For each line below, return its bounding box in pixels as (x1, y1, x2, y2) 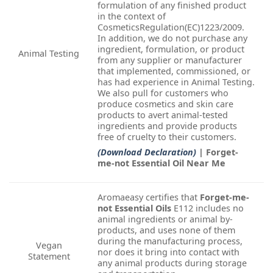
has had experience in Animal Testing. (97, 76, 255, 88)
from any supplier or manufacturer (97, 54, 242, 66)
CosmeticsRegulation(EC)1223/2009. (97, 21, 244, 33)
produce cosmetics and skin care (97, 97, 233, 110)
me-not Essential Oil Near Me (97, 157, 225, 169)
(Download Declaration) (97, 146, 196, 158)
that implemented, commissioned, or (97, 65, 250, 77)
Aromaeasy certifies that (97, 191, 200, 203)
